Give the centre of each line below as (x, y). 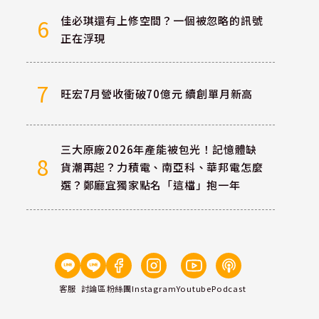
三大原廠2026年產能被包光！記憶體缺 (159, 150)
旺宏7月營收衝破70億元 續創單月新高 (157, 94)
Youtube (194, 288)
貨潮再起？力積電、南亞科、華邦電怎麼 (162, 167)
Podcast (229, 288)
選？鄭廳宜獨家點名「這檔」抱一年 (150, 185)
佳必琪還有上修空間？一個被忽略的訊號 (162, 20)
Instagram (154, 288)
